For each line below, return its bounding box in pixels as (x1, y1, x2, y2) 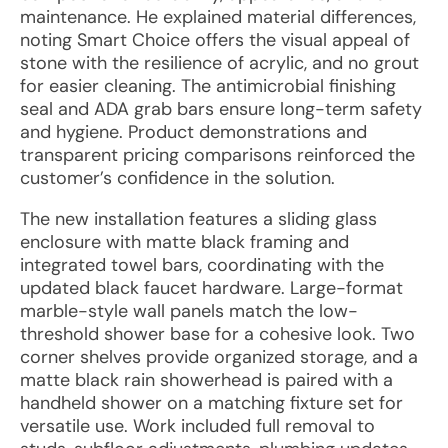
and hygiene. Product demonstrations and (20, 120, 367, 144)
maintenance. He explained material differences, (20, 5, 416, 29)
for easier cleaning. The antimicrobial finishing (20, 74, 396, 98)
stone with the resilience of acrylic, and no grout (20, 51, 419, 75)
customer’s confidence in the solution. (20, 166, 335, 190)
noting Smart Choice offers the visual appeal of (20, 28, 410, 52)
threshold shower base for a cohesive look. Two (20, 322, 415, 346)
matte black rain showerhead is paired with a (20, 368, 393, 392)
